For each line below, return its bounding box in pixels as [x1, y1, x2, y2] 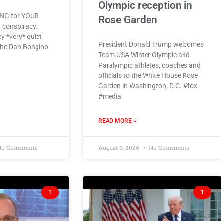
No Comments [147, 143, 190, 151]
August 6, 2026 [98, 143, 141, 151]
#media [98, 92, 122, 100]
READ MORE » [98, 117, 137, 124]
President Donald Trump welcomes [98, 40, 204, 48]
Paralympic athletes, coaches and [98, 61, 201, 69]
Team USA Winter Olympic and [98, 50, 190, 59]
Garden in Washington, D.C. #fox [98, 81, 198, 90]
